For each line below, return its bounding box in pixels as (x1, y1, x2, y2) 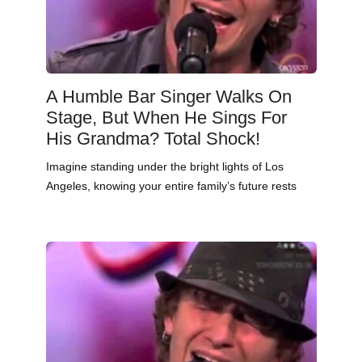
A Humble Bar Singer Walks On (45, 86, 292, 107)
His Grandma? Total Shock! (45, 128, 260, 149)
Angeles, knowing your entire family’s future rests (45, 179, 297, 193)
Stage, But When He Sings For (45, 107, 287, 128)
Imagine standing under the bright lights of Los (45, 160, 284, 174)
